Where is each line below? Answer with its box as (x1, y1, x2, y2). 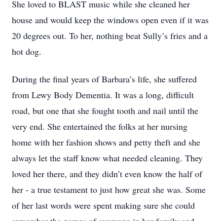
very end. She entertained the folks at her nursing (12, 120, 187, 132)
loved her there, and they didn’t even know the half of (12, 168, 202, 180)
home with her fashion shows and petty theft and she (12, 136, 200, 148)
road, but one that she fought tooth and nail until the (12, 105, 198, 116)
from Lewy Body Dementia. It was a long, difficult (12, 89, 194, 101)
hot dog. (12, 45, 41, 57)
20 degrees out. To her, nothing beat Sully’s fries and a (12, 30, 208, 41)
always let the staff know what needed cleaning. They (12, 152, 203, 164)
